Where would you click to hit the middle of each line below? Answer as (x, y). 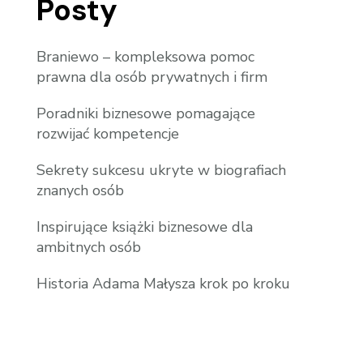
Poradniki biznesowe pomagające (146, 114)
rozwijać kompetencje (108, 134)
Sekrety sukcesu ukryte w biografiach (162, 171)
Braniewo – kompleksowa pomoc (146, 57)
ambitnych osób (89, 248)
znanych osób (81, 191)
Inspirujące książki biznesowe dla (145, 227)
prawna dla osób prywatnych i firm (152, 77)
